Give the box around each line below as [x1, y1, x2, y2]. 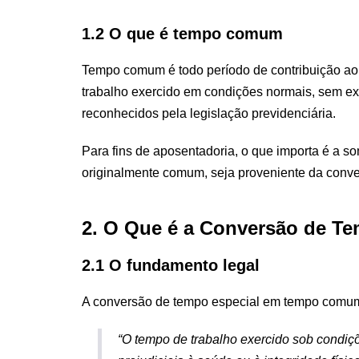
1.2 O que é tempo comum [82, 24, 283, 42]
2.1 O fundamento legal [82, 256, 260, 274]
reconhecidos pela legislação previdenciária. [82, 106, 336, 120]
